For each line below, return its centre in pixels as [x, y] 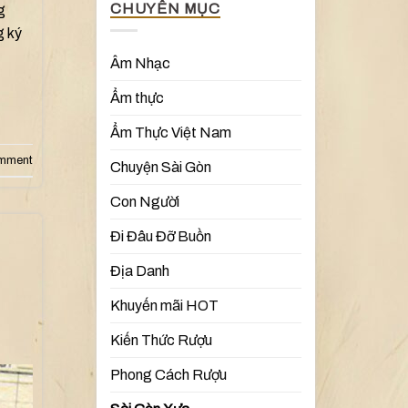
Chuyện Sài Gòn [161, 168]
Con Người [145, 202]
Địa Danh [140, 271]
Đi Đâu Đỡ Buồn [161, 237]
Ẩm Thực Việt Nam [171, 133]
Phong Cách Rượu [168, 375]
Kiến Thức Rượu [161, 341]
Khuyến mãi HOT [164, 306]
